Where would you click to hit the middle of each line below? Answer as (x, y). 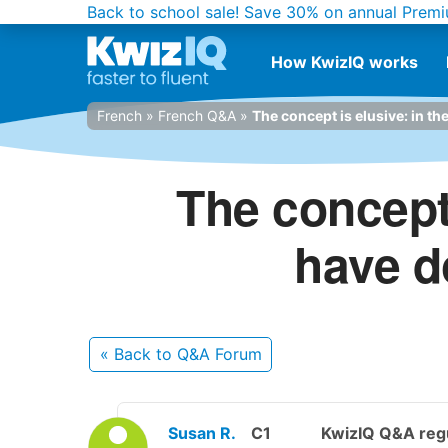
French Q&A (197, 115)
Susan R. (202, 433)
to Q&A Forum (208, 354)
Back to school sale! (163, 12)
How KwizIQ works (344, 62)
